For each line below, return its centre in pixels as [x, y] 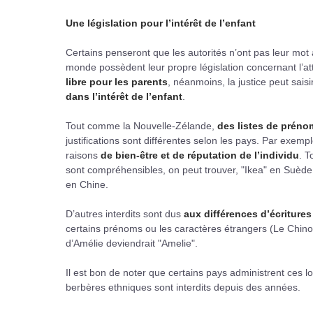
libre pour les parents [117, 81]
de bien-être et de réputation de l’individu [200, 155]
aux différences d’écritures [248, 213]
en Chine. [87, 184]
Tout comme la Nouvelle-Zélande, [141, 125]
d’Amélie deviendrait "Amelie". [132, 243]
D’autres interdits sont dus [125, 213]
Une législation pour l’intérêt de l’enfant [161, 23]
